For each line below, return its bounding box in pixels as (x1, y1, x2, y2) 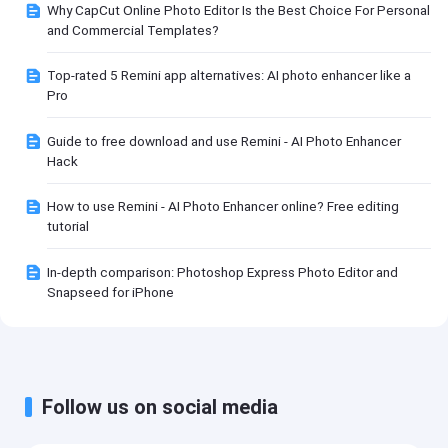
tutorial (47, 218, 90, 235)
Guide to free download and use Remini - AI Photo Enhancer (47, 132, 402, 149)
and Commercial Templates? (47, 21, 220, 38)
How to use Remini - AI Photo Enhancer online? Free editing (47, 198, 400, 215)
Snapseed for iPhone (47, 283, 175, 300)
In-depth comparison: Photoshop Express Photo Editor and (47, 263, 399, 280)
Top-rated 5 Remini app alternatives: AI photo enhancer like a (47, 67, 412, 84)
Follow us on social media (42, 395, 279, 419)
